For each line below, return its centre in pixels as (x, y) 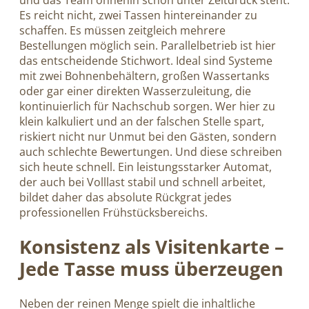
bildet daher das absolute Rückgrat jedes (126, 198)
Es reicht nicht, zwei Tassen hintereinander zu (138, 16)
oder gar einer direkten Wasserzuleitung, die (135, 91)
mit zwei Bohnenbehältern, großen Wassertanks (144, 76)
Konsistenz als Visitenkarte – (152, 247)
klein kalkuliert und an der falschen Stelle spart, (142, 122)
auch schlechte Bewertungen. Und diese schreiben (151, 152)
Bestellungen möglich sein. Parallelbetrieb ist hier (148, 46)
